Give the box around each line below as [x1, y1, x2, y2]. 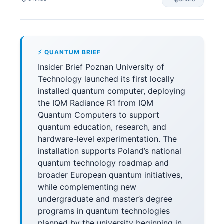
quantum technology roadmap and [38, 158, 169, 168]
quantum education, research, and [38, 122, 166, 132]
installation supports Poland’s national [38, 146, 181, 156]
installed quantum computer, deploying [38, 86, 185, 96]
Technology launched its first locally [38, 74, 174, 84]
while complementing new [38, 182, 136, 192]
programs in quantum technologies [38, 206, 170, 216]
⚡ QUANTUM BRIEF [38, 48, 101, 56]
